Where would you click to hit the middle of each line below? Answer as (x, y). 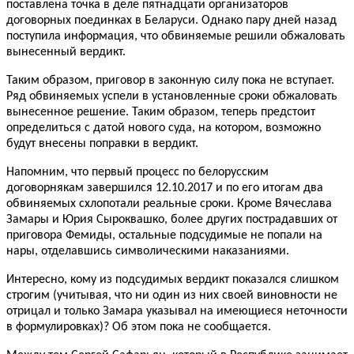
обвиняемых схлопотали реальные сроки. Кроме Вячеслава (169, 204)
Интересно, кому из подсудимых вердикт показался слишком (173, 280)
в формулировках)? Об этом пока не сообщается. (139, 328)
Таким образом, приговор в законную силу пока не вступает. (170, 81)
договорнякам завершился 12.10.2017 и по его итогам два (165, 188)
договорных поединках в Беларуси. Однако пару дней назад (171, 21)
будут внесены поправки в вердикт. (102, 144)
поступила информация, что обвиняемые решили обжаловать (176, 37)
